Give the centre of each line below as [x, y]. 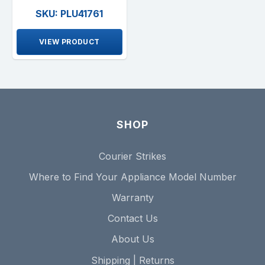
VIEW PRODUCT [69, 41]
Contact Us [132, 219]
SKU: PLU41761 [70, 13]
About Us [132, 239]
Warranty [132, 198]
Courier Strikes [132, 156]
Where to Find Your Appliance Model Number [132, 177]
